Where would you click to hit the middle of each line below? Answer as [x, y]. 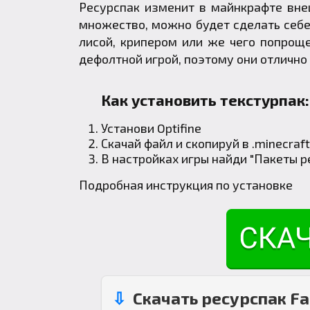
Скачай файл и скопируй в [176, 143]
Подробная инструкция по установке [186, 184]
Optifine [179, 128]
